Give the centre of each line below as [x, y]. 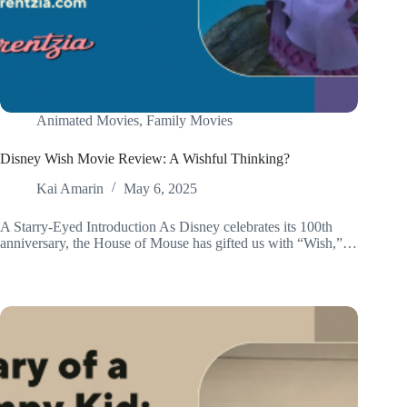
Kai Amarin [70, 189]
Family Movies [189, 121]
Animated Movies [88, 121]
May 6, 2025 [160, 189]
